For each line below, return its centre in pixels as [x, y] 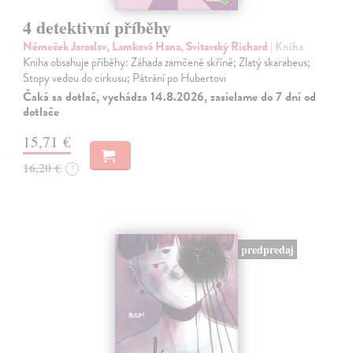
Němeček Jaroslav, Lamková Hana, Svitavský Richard [147, 46]
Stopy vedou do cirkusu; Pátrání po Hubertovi [125, 78]
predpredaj [267, 249]
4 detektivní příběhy [97, 27]
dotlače [41, 111]
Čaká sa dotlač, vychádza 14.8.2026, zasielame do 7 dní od [170, 97]
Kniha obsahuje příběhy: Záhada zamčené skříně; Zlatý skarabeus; [167, 62]
